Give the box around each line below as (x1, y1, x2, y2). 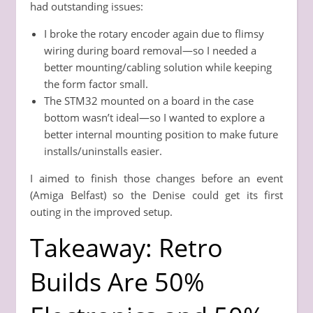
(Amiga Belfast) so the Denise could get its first (30, 187, 283, 202)
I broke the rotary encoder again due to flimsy (44, 26, 264, 41)
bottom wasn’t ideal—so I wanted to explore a (44, 110, 265, 124)
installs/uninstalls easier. (44, 143, 162, 158)
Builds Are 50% (30, 264, 205, 299)
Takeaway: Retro (30, 230, 223, 265)
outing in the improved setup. (30, 204, 173, 219)
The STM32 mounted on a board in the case (44, 93, 254, 108)
